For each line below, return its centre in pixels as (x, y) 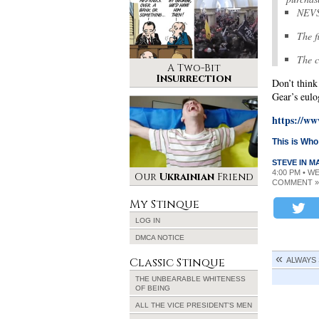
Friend (234, 177)
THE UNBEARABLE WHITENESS (190, 279)
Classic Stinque (177, 263)
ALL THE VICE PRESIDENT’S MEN (194, 305)
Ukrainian (187, 177)
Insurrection (194, 79)
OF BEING (153, 288)
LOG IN (148, 220)
